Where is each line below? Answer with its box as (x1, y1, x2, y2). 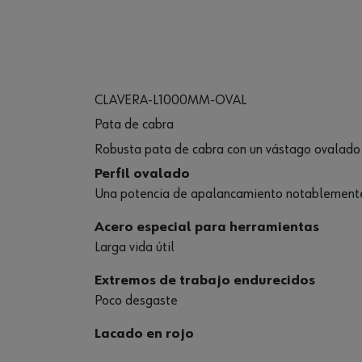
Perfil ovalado (95, 166, 190, 181)
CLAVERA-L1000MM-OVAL (95, 93, 246, 107)
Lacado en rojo (95, 326, 194, 341)
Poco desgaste (95, 293, 178, 308)
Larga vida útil (95, 239, 175, 255)
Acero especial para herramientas (95, 219, 319, 234)
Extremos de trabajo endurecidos (95, 272, 315, 288)
